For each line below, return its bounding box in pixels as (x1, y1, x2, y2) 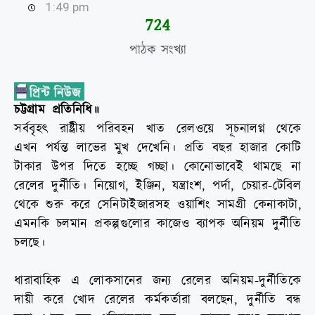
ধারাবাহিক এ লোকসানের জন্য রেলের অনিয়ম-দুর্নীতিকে (14, 272, 301, 290)
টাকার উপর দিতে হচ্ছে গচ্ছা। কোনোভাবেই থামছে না (14, 158, 301, 176)
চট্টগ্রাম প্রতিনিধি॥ (14, 101, 99, 120)
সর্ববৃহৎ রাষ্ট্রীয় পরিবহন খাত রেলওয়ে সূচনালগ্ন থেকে (14, 120, 301, 139)
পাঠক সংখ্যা (129, 41, 186, 60)
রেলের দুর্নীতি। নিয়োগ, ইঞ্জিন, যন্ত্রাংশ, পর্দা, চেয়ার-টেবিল (14, 177, 301, 195)
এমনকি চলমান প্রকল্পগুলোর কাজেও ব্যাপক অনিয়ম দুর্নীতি (14, 215, 301, 233)
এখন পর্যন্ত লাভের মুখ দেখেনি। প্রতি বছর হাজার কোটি (14, 139, 301, 157)
